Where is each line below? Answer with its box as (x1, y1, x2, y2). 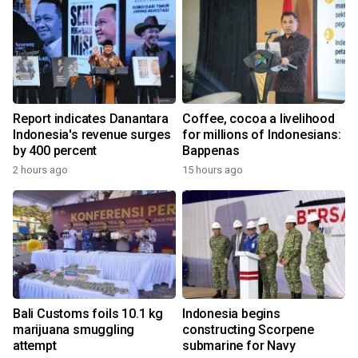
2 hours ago (13, 164, 68, 176)
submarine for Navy (182, 338, 296, 353)
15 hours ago (182, 164, 243, 176)
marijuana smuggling (13, 322, 135, 337)
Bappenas (182, 143, 240, 158)
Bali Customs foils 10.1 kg (13, 306, 163, 321)
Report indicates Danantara (13, 111, 169, 126)
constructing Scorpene (182, 322, 314, 337)
